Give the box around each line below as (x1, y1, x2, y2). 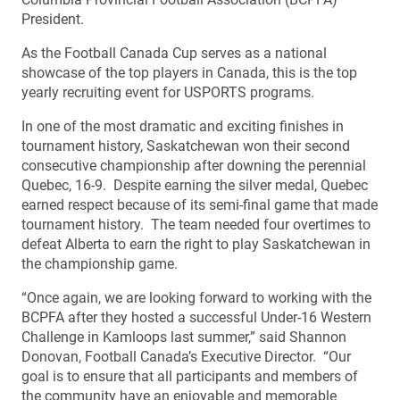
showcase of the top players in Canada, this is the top (21, 63, 357, 81)
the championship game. (21, 254, 178, 272)
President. (21, 10, 84, 28)
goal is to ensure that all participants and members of (21, 367, 358, 385)
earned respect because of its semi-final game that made (21, 196, 378, 213)
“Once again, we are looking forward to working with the (21, 288, 371, 306)
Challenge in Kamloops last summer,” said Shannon (21, 328, 346, 346)
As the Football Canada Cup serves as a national (21, 44, 327, 62)
